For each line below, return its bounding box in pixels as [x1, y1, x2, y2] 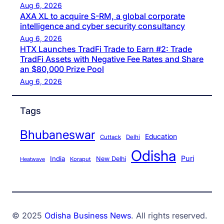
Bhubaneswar [20, 127, 95, 142]
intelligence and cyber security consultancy [20, 20, 185, 31]
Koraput [70, 155, 91, 163]
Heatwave [20, 156, 45, 163]
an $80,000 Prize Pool [20, 63, 104, 74]
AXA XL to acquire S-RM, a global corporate [20, 10, 185, 21]
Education [145, 132, 177, 141]
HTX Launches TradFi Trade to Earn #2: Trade [20, 43, 192, 54]
